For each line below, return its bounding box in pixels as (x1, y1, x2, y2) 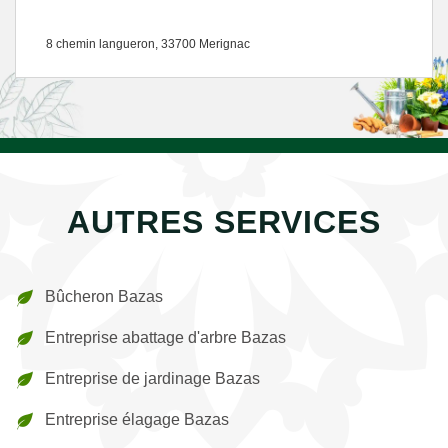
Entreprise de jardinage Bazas (45, 370, 260, 387)
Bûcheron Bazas (45, 288, 163, 305)
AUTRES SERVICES (67, 204, 381, 240)
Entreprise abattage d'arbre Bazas (45, 329, 286, 346)
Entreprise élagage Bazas (45, 411, 229, 428)
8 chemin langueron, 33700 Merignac (46, 37, 250, 51)
